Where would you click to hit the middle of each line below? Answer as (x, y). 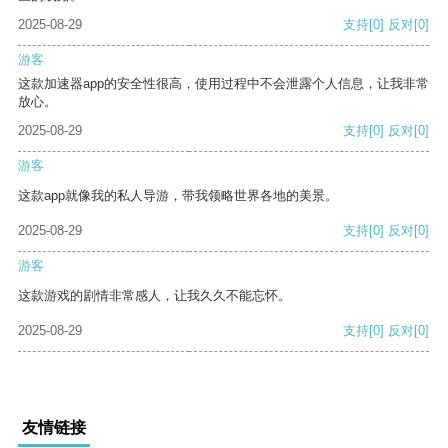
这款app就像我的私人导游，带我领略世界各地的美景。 (178, 196)
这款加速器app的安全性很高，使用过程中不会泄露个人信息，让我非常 (223, 84)
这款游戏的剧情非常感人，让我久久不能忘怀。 (154, 296)
